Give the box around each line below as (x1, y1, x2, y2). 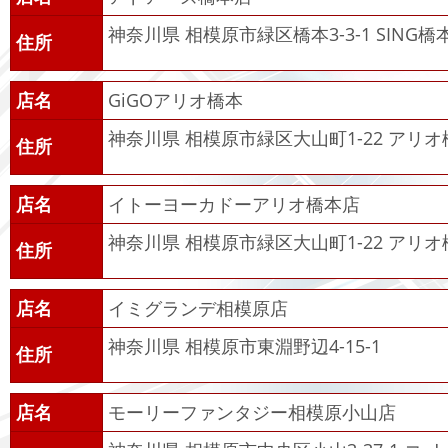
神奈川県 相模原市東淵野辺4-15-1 (108, 334, 381, 359)
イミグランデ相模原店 (108, 296, 288, 321)
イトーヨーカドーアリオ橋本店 (108, 192, 360, 217)
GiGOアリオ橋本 (108, 88, 243, 113)
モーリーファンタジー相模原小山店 (108, 400, 396, 425)
